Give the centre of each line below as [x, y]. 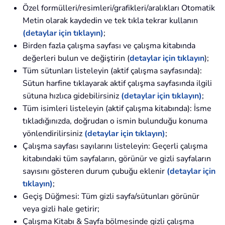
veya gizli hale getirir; [61, 209]
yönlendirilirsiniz [53, 134]
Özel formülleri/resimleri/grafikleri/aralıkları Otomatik [119, 8]
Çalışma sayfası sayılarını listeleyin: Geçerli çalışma [115, 146]
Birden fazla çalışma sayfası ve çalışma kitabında [109, 46]
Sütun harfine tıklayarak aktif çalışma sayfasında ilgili [117, 84]
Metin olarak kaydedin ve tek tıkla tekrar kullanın [110, 21]
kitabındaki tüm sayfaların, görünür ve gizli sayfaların [117, 159]
